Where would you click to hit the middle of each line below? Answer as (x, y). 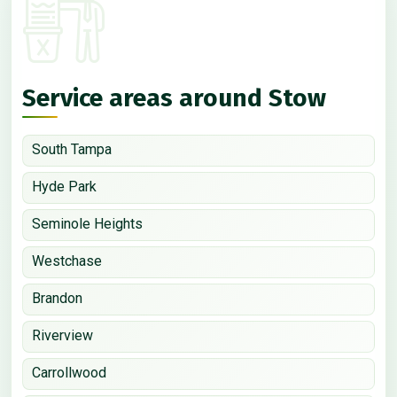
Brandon (57, 298)
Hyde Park (64, 186)
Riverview (62, 335)
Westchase (67, 261)
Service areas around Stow (174, 97)
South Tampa (72, 149)
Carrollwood (69, 372)
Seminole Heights (87, 223)
